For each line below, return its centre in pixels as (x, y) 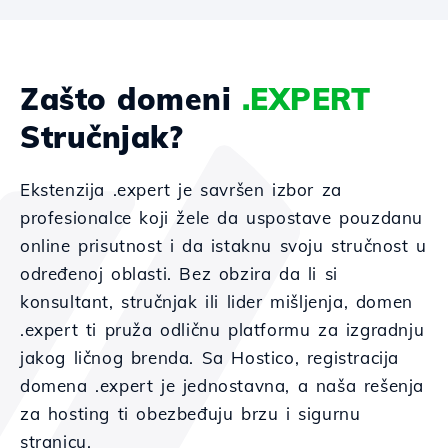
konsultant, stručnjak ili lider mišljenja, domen (216, 301)
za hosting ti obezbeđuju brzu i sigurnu (190, 413)
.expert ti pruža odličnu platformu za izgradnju (222, 329)
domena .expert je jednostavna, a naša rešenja (222, 385)
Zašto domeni (131, 99)
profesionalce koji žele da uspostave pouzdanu (222, 217)
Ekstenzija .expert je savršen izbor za (181, 189)
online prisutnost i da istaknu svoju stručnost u (223, 245)
